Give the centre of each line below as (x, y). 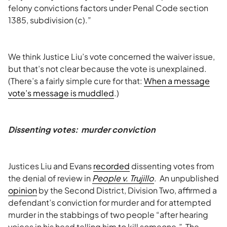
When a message (177, 81)
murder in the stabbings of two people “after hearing (108, 215)
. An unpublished (186, 178)
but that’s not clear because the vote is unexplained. (108, 69)
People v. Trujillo (123, 178)
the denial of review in (50, 178)
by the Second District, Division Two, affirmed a (127, 190)
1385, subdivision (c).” (50, 20)
